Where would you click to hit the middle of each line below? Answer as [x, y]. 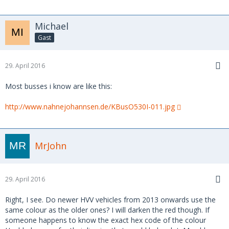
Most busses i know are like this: [59, 86]
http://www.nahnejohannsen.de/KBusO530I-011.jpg [90, 106]
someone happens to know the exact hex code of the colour [106, 220]
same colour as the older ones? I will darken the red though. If [107, 210]
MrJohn [51, 146]
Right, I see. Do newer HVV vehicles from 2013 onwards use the [110, 199]
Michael [52, 26]
